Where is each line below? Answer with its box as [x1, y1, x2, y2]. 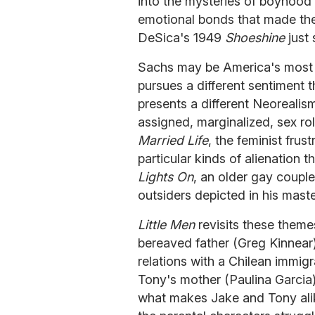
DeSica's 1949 [138, 30, 225, 45]
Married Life [138, 132, 208, 148]
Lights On [138, 169, 193, 184]
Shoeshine [225, 30, 285, 45]
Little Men [138, 217, 195, 232]
